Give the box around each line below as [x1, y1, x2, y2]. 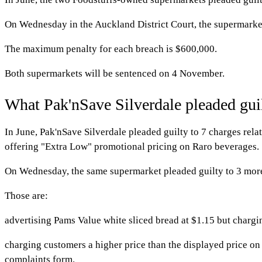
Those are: [5, 189, 48, 201]
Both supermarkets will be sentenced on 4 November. [5, 68, 225, 80]
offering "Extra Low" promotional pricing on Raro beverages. [5, 140, 259, 152]
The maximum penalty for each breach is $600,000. [5, 43, 217, 55]
